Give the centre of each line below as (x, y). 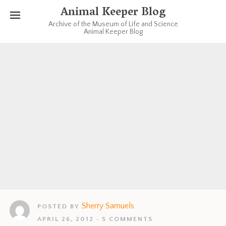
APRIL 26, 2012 (66, 219)
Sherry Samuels (108, 206)
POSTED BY (59, 207)
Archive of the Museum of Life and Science (113, 24)
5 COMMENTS (128, 219)
